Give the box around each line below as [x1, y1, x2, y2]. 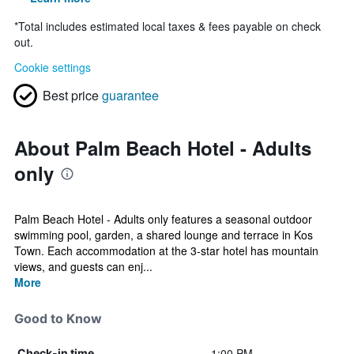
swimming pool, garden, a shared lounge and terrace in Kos [14, 227, 313, 243]
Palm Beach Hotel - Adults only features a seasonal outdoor [14, 211, 312, 227]
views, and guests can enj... [14, 258, 153, 274]
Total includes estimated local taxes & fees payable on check [18, 18, 321, 34]
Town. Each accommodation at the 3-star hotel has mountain [14, 243, 318, 258]
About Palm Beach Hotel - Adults [14, 134, 311, 161]
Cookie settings [14, 59, 91, 75]
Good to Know [14, 311, 102, 326]
